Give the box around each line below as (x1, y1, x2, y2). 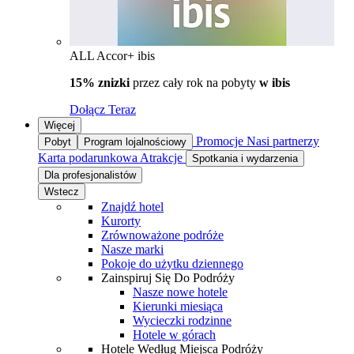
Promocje (196, 134, 243, 148)
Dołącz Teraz (70, 102, 136, 116)
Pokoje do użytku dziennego (101, 256, 243, 270)
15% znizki (70, 75, 130, 89)
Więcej (44, 119, 75, 131)
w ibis (259, 75, 290, 89)
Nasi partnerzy (247, 134, 319, 148)
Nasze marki (101, 242, 164, 256)
